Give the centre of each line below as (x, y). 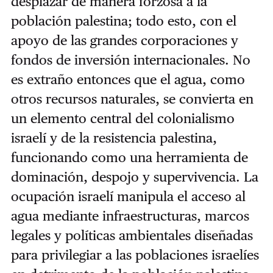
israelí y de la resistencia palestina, (114, 137)
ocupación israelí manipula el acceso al (128, 196)
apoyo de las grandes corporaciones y (124, 40)
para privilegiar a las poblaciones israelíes (135, 254)
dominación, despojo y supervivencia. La (134, 176)
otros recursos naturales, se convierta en (132, 98)
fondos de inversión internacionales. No (130, 59)
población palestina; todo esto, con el (123, 20)
